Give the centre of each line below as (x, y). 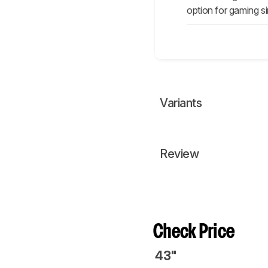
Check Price (194, 233)
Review (179, 154)
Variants (181, 103)
